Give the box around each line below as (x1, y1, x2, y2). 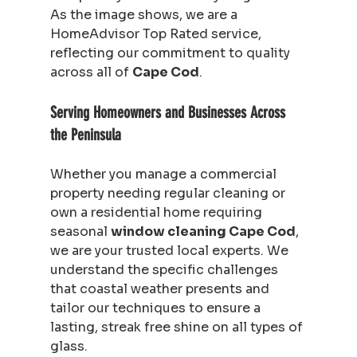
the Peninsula (49, 124, 121, 144)
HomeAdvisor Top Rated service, (49, 25, 265, 42)
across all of (49, 63, 132, 80)
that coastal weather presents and (49, 280, 273, 297)
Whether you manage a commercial (49, 165, 280, 182)
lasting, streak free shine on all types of (49, 318, 306, 335)
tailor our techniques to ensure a (49, 299, 264, 316)
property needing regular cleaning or (49, 184, 288, 202)
